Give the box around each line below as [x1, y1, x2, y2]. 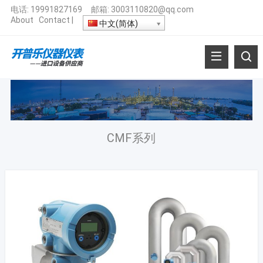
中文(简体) [97, 19, 138, 28]
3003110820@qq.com [110, 5, 194, 14]
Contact [38, 15, 70, 25]
